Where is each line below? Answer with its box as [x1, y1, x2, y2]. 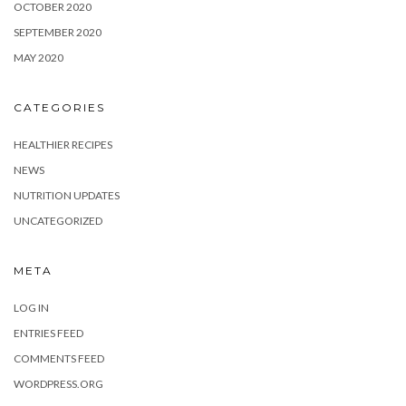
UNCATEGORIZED [14, 214, 102, 228]
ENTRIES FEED [14, 326, 83, 341]
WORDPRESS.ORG [14, 377, 103, 391]
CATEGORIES [14, 101, 105, 115]
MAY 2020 [14, 51, 63, 65]
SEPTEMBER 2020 [14, 25, 101, 40]
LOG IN [14, 301, 49, 315]
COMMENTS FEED [14, 352, 104, 366]
